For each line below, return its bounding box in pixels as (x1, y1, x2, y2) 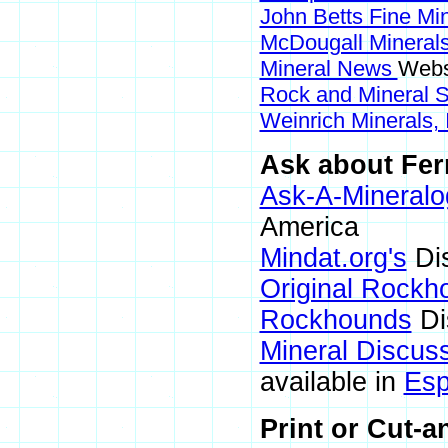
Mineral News (259, 56, 398, 81)
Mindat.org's (259, 243, 407, 273)
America (259, 212, 359, 242)
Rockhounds (259, 305, 412, 335)
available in (259, 367, 404, 397)
